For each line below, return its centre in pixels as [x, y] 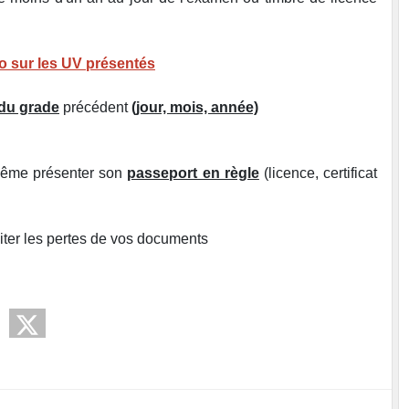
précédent [95, 108]
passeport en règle [193, 173]
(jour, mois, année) [195, 108]
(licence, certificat [318, 173]
